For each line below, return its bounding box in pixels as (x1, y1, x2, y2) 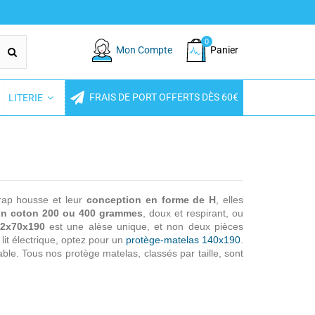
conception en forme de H (86, 194, 217, 206)
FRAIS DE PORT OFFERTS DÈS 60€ (87, 91, 238, 103)
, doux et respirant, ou (142, 207, 244, 219)
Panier (210, 44, 238, 56)
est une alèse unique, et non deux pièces (44, 221, 244, 233)
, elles (216, 194, 244, 206)
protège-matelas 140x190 (125, 234, 241, 246)
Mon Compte (116, 44, 172, 56)
